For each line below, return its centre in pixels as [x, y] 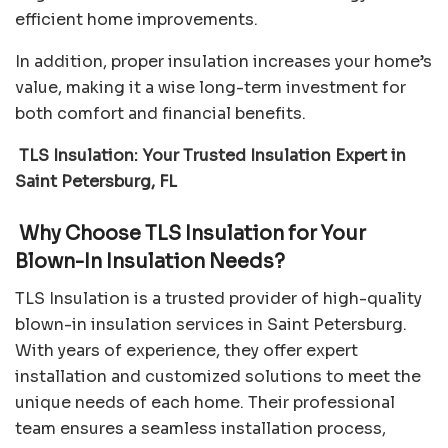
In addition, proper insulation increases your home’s [223, 61]
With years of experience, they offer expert [186, 350]
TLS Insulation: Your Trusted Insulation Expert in [210, 155]
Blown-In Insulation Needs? [150, 262]
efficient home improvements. [136, 19]
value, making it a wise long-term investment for [210, 87]
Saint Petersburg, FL [96, 181]
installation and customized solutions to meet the [218, 376]
